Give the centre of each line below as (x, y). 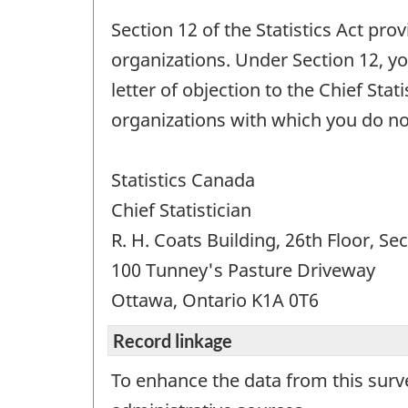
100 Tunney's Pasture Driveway (243, 270)
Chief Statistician (181, 209)
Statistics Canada (183, 179)
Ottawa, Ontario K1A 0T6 (215, 300)
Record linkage (173, 341)
